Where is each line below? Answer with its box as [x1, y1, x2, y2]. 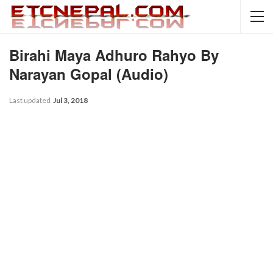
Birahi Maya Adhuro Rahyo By [9, 44, 219, 65]
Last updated [9, 96, 52, 105]
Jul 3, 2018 [53, 96, 88, 105]
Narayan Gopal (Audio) [9, 63, 168, 84]
